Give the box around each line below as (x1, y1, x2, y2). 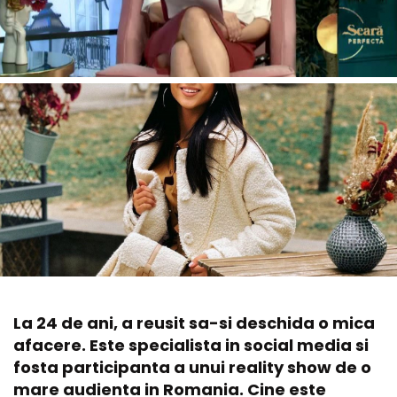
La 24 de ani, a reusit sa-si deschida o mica (13, 311, 375, 334)
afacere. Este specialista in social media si (13, 333, 369, 356)
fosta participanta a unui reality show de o (13, 355, 371, 378)
